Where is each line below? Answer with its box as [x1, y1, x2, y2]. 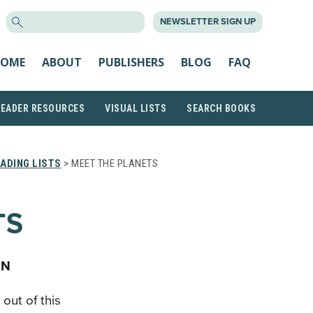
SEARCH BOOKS [187, 103, 256, 114]
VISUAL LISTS [105, 103, 166, 114]
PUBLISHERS [99, 54, 164, 70]
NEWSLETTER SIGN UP [160, 16, 256, 27]
